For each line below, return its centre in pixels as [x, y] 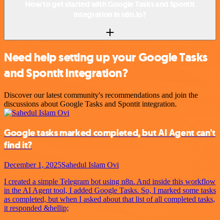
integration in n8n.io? [110, 14]
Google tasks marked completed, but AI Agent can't [110, 133]
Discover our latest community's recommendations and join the [101, 95]
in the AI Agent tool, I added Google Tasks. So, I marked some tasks [110, 190]
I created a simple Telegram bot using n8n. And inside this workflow [110, 181]
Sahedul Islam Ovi [90, 165]
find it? [18, 145]
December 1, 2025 [33, 165]
